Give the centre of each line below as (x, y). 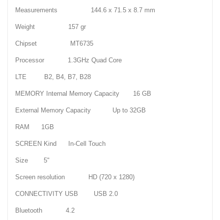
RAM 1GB (35, 127)
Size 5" (32, 161)
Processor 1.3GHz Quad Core (69, 60)
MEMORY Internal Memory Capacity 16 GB (83, 94)
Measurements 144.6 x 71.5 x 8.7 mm (85, 10)
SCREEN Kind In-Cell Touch (60, 144)
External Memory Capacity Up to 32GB (81, 110)
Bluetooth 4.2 (45, 211)
